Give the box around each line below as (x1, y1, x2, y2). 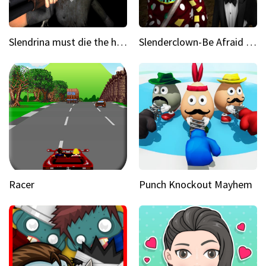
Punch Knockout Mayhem (139, 178, 252, 191)
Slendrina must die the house (116, 35, 127, 49)
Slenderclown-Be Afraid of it (246, 35, 256, 49)
